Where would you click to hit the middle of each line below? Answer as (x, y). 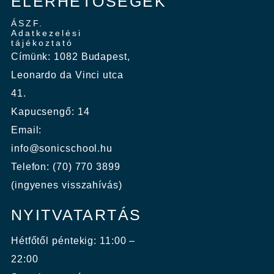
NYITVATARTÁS (76, 215)
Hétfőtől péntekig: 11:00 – (73, 241)
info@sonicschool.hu (62, 149)
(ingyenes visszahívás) (66, 185)
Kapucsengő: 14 (50, 112)
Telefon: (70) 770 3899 (65, 167)
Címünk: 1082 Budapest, (70, 57)
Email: (26, 130)
